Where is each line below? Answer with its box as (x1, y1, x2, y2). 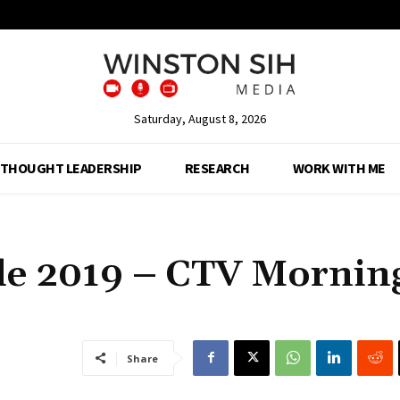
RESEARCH (184, 158, 250, 177)
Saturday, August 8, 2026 (133, 110, 266, 127)
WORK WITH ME (292, 158, 386, 177)
